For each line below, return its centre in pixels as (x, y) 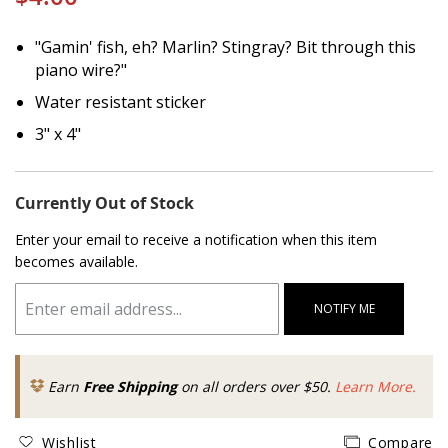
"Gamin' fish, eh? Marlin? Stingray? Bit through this (225, 47)
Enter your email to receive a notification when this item (196, 239)
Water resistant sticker (120, 102)
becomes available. (76, 261)
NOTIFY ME (344, 308)
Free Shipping (130, 386)
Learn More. (375, 386)
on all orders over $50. (256, 386)
